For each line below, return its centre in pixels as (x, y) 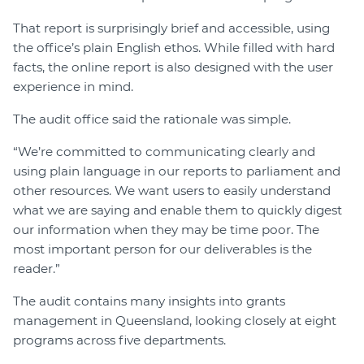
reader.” (37, 269)
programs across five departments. (119, 340)
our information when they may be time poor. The (166, 230)
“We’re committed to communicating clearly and (164, 152)
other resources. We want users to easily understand (172, 191)
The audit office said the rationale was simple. (152, 119)
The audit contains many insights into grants (149, 301)
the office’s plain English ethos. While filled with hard (174, 48)
